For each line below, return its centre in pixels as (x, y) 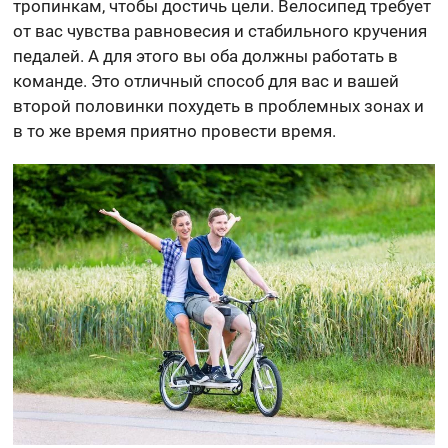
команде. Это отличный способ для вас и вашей (206, 81)
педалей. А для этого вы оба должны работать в (206, 56)
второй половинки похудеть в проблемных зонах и (219, 106)
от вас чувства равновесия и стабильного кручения (220, 31)
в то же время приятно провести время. (175, 131)
